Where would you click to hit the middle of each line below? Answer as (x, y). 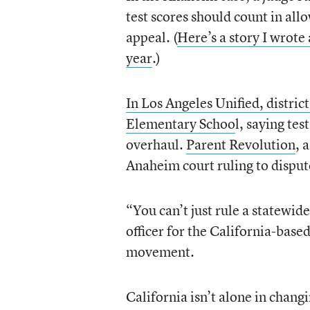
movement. (160, 252)
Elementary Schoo (180, 124)
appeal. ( (151, 37)
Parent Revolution (240, 144)
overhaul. (156, 144)
